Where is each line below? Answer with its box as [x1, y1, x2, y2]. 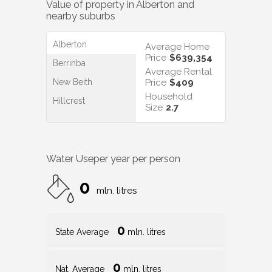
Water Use [46, 152, 93, 165]
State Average [55, 226, 111, 237]
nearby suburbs [46, 10, 115, 22]
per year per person [93, 152, 180, 165]
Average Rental [145, 66, 212, 78]
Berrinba [53, 58, 86, 69]
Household [145, 91, 192, 103]
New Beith [53, 77, 92, 87]
